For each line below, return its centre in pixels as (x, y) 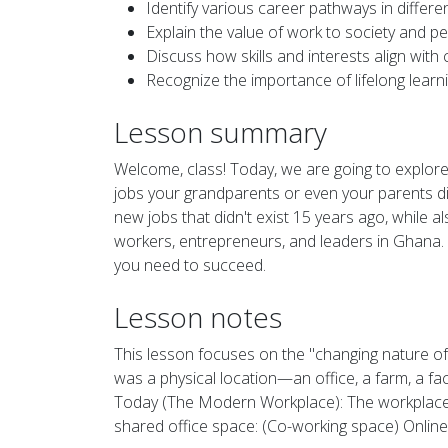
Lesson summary (220, 132)
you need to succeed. (190, 265)
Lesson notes (198, 317)
